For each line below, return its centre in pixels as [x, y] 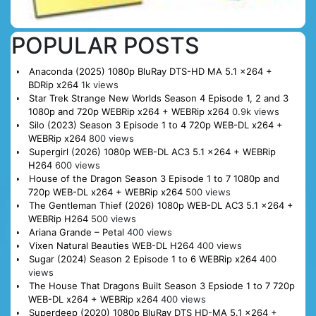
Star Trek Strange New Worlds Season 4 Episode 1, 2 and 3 [158, 98]
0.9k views [255, 112]
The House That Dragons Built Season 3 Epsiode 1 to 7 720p [162, 286]
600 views [77, 165]
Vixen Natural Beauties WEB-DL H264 [111, 246]
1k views [99, 85]
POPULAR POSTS [105, 46]
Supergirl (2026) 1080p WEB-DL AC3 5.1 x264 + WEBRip [152, 152]
